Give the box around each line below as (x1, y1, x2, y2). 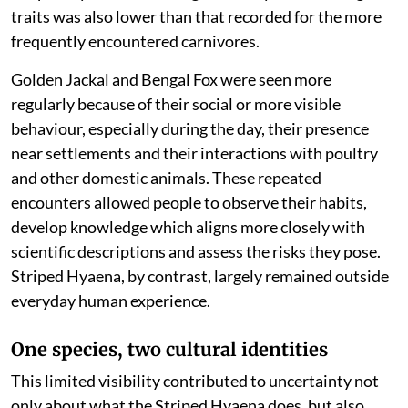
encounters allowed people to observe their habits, (11, 191, 367, 212)
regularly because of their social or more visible (11, 93, 341, 114)
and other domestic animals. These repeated (11, 167, 321, 188)
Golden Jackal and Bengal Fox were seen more (11, 68, 331, 89)
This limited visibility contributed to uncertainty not (11, 370, 379, 391)
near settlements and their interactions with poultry (11, 142, 378, 163)
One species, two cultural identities (11, 337, 328, 361)
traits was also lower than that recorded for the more (11, 5, 382, 26)
